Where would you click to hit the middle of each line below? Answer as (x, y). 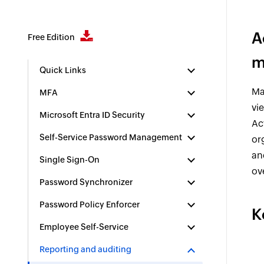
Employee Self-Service (84, 227)
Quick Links (63, 70)
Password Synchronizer (86, 182)
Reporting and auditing (86, 249)
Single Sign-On (70, 160)
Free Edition (52, 37)
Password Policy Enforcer (90, 204)
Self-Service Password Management (111, 137)
